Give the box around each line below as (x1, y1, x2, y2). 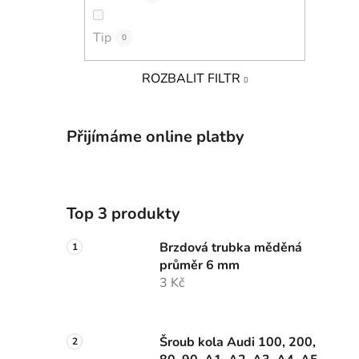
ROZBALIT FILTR (141, 69, 240, 87)
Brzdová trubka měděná (159, 238, 302, 256)
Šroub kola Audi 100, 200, (159, 333, 316, 351)
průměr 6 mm (159, 256, 240, 274)
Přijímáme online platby (67, 125, 244, 147)
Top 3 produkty (67, 202, 180, 224)
